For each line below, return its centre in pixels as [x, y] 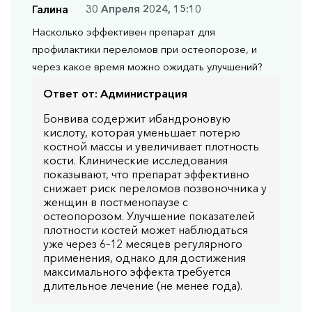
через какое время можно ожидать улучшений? [147, 66]
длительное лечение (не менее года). [143, 285]
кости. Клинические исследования [135, 160]
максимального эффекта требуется [137, 271]
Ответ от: [70, 93]
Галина [50, 9]
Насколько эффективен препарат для [124, 31]
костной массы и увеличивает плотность [151, 146]
